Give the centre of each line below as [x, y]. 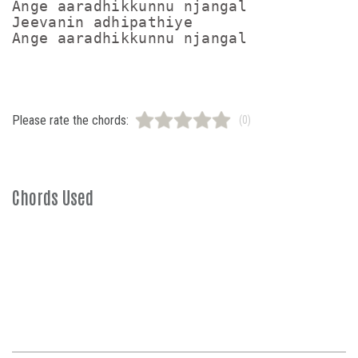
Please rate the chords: [70, 120]
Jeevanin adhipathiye [102, 22]
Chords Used [53, 197]
